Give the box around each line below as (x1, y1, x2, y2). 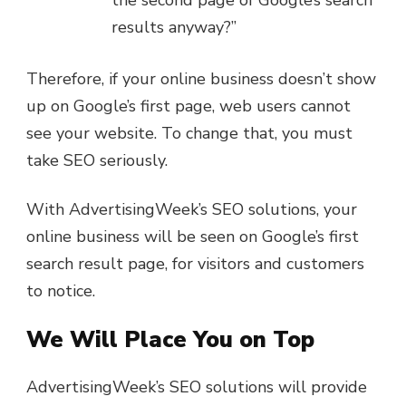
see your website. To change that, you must (26, 121, 353, 144)
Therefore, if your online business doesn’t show (26, 67, 376, 90)
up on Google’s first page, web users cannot (26, 94, 351, 117)
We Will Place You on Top (26, 324, 314, 355)
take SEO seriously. (26, 149, 168, 171)
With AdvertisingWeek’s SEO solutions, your (26, 198, 357, 220)
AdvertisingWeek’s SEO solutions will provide (26, 375, 367, 398)
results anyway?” (111, 15, 237, 38)
